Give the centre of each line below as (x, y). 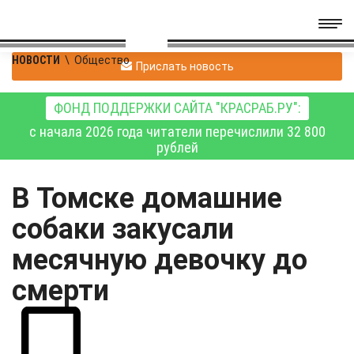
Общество (102, 60)
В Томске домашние (147, 198)
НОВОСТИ (36, 60)
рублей (177, 147)
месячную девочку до (160, 260)
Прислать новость (185, 66)
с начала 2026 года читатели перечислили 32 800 (177, 132)
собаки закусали (123, 229)
